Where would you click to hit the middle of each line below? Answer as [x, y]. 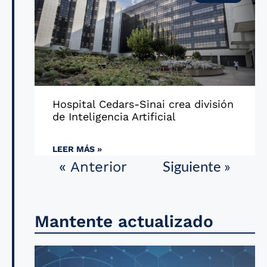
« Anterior [93, 167]
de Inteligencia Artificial [114, 117]
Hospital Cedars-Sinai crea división [143, 104]
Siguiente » [197, 166]
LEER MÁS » [77, 149]
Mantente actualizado [124, 221]
